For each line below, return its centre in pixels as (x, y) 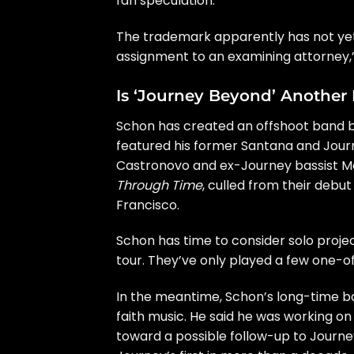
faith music (150, 317)
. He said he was (234, 317)
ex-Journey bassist (279, 165)
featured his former (179, 145)
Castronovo (153, 165)
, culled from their (258, 185)
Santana (267, 145)
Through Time (159, 185)
